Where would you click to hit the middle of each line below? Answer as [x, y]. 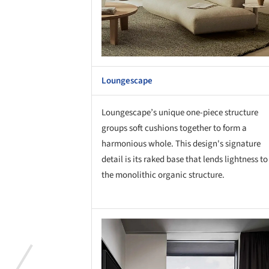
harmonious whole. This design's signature [181, 144]
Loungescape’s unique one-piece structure [180, 112]
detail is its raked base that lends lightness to [185, 159]
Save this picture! [89, 230]
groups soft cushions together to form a [174, 128]
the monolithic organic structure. [163, 175]
